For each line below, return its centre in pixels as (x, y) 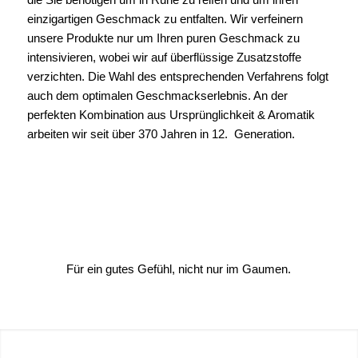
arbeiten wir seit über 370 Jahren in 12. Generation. (161, 133)
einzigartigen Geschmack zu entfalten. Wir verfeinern (165, 18)
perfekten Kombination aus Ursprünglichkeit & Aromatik (171, 114)
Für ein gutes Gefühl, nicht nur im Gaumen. (179, 269)
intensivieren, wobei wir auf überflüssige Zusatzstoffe (164, 57)
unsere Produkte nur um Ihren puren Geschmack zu (163, 38)
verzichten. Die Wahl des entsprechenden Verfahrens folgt (177, 76)
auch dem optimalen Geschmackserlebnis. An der (157, 95)
